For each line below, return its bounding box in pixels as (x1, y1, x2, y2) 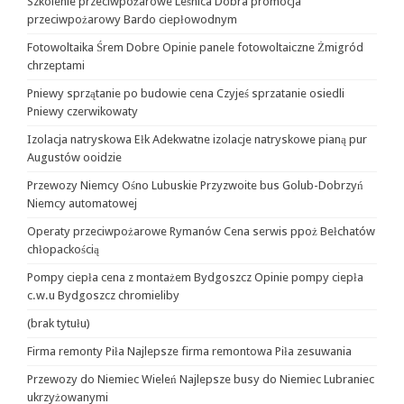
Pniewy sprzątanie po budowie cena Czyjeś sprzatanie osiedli (27, 87, 344, 100)
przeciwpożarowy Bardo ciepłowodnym (27, 13, 237, 26)
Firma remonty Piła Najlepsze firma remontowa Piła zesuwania (27, 344, 352, 358)
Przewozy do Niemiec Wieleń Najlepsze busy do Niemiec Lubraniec (27, 372, 374, 386)
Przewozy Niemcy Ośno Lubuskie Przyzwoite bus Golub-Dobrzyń (27, 179, 363, 192)
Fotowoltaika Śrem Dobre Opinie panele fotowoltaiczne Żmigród (27, 41, 363, 54)
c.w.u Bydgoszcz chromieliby (27, 289, 179, 302)
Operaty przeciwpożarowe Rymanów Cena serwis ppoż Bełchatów (27, 225, 375, 238)
